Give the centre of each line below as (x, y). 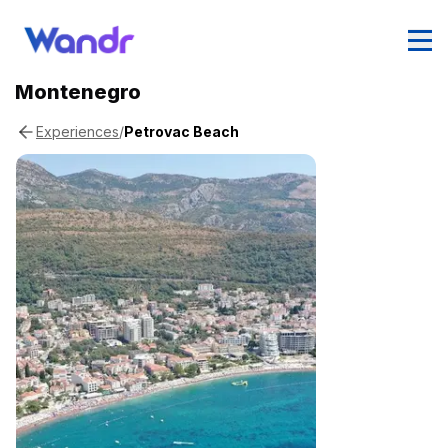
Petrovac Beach (181, 131)
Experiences (77, 132)
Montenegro (78, 92)
